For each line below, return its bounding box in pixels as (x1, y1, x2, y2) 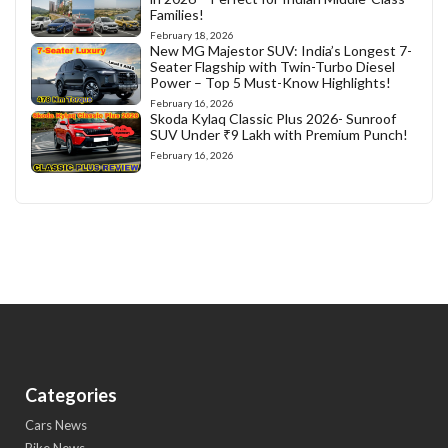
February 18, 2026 (149, 29, 234, 42)
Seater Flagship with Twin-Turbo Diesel (149, 58, 395, 76)
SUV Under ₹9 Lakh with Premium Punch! (149, 126, 408, 144)
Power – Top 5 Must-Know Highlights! (149, 74, 391, 92)
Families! (149, 6, 204, 24)
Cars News (25, 417, 87, 434)
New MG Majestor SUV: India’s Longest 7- (149, 42, 412, 60)
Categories (25, 384, 117, 407)
